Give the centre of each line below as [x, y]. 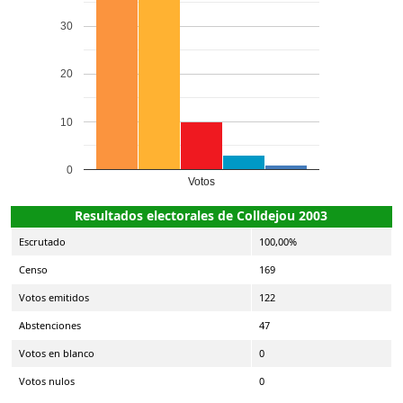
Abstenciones [50, 325]
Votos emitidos [54, 297]
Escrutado [42, 241]
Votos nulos [47, 381]
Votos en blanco [57, 353]
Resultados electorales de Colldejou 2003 [201, 215]
